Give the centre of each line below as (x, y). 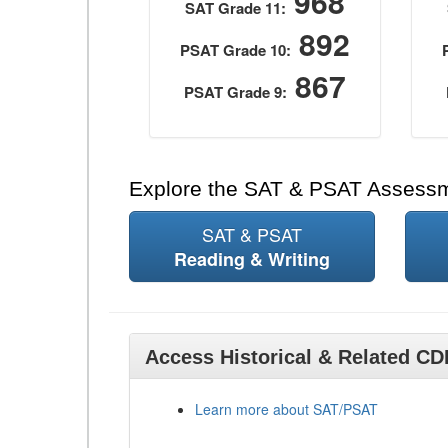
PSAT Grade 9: (236, 92)
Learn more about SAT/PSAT (286, 409)
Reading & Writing (251, 259)
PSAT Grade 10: (236, 50)
